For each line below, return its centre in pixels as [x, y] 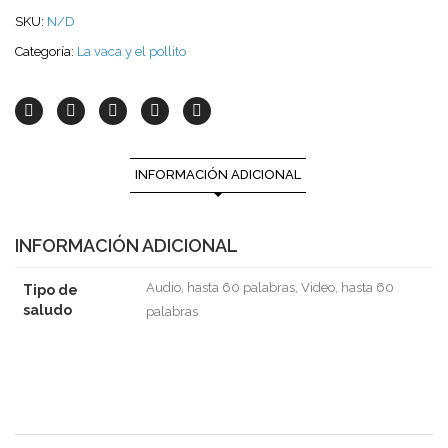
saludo [47, 310]
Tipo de [50, 290]
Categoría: [46, 51]
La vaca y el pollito [131, 51]
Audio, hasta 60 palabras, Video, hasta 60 [270, 287]
